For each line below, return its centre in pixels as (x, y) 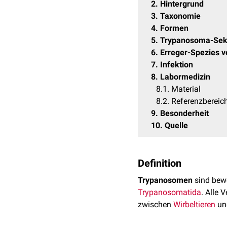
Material (186, 89)
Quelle (176, 125)
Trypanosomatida (169, 192)
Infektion (177, 65)
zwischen (156, 204)
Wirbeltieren (194, 204)
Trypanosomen (165, 180)
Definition (160, 163)
